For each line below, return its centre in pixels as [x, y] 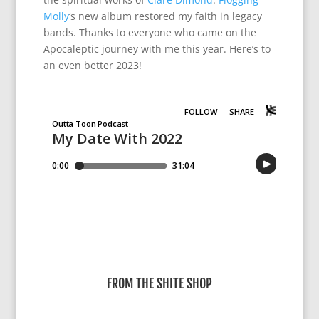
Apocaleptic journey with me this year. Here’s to [157, 48]
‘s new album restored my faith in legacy [165, 16]
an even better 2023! [92, 65]
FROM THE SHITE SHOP [159, 283]
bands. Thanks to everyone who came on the [150, 32]
